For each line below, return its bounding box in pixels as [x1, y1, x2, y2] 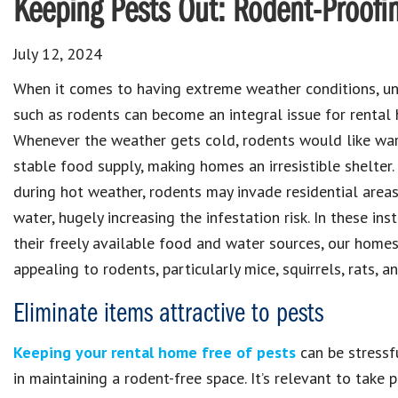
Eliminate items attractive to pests [13, 300, 323, 329]
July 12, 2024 [13, 44, 102, 64]
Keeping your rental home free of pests [13, 342, 296, 362]
